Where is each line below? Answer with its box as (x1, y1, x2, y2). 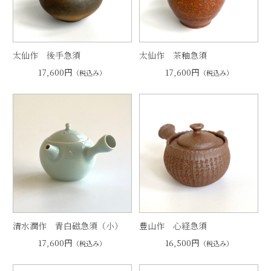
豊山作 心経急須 (139, 219, 207, 232)
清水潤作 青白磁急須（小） (12, 219, 123, 232)
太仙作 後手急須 (12, 48, 80, 61)
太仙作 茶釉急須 (139, 48, 207, 61)
